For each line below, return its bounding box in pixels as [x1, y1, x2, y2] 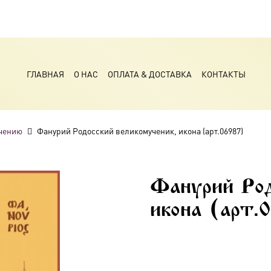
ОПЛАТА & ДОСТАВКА [107, 68, 192, 79]
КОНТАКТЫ [201, 68, 246, 79]
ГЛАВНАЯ [26, 68, 64, 79]
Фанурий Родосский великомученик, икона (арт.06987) [37, 125, 244, 136]
